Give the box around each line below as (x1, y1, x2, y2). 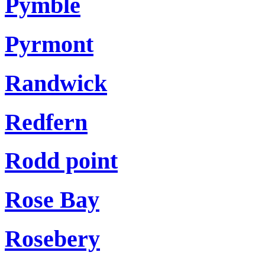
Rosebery (5, 225, 100, 252)
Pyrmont (5, 31, 93, 58)
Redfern (5, 108, 88, 135)
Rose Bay (5, 186, 99, 213)
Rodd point (5, 147, 118, 174)
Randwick (5, 69, 107, 96)
